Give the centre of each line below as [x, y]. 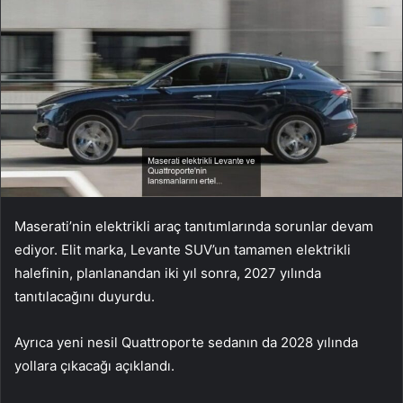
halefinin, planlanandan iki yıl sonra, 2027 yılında [168, 273]
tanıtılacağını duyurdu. [85, 297]
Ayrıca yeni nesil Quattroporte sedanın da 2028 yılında [186, 343]
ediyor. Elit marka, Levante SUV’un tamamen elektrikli [183, 250]
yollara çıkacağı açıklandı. [94, 366]
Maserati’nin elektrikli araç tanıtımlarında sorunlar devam [194, 227]
